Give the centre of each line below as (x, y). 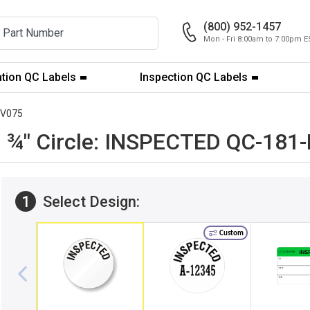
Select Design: (90, 201)
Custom (230, 233)
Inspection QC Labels (194, 77)
